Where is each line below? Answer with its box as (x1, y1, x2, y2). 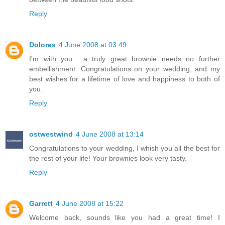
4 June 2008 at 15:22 (56, 199, 124, 207)
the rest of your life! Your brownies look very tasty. (29, 154, 187, 162)
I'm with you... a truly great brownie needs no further (29, 54, 220, 63)
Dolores (29, 40, 56, 49)
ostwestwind (29, 130, 73, 138)
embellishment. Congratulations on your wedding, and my (29, 64, 220, 73)
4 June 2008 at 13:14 (76, 130, 144, 138)
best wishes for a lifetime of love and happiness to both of (29, 74, 220, 83)
